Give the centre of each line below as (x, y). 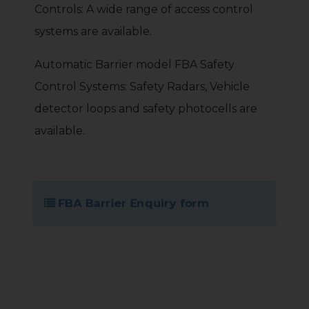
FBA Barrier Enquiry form (133, 203)
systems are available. (93, 31)
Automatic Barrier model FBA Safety (134, 64)
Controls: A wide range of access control (144, 9)
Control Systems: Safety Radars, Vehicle (142, 86)
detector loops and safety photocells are (146, 108)
